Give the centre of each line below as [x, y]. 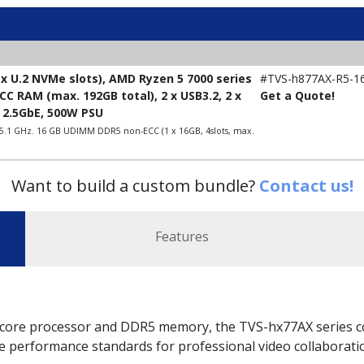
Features [182, 236]
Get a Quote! [297, 95]
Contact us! [306, 186]
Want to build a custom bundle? [135, 186]
